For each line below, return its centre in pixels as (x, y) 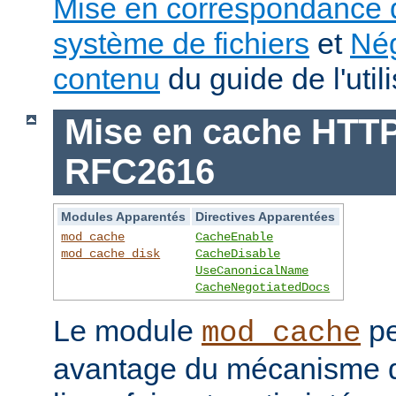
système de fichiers (181, 43)
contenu (107, 78)
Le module (127, 331)
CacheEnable (235, 237)
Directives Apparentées (266, 217)
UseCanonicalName (252, 271)
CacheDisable (238, 254)
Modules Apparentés (124, 217)
